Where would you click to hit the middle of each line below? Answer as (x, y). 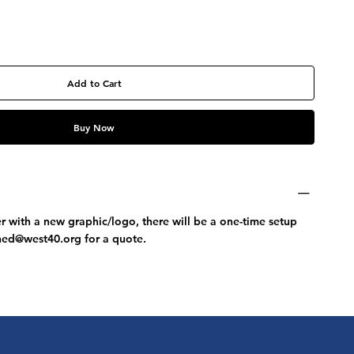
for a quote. (114, 239)
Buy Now (94, 128)
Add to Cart (94, 83)
